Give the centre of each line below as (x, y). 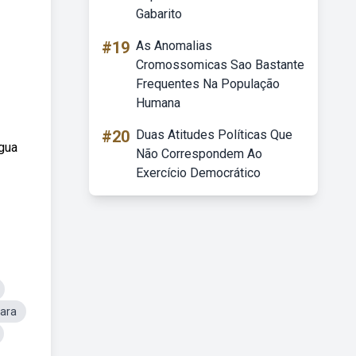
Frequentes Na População (208, 84)
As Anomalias (174, 46)
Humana (158, 103)
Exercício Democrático (198, 173)
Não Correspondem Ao (199, 154)
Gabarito (159, 14)
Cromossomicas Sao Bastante (220, 65)
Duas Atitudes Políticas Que (214, 135)
